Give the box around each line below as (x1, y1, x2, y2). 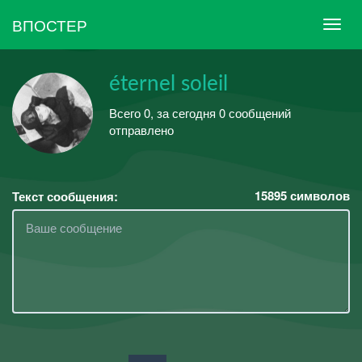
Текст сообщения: (12, 187, 118, 205)
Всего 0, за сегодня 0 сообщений (109, 103, 291, 121)
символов (287, 187, 350, 204)
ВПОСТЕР (12, 13, 87, 36)
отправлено (109, 120, 174, 138)
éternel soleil (109, 74, 228, 95)
